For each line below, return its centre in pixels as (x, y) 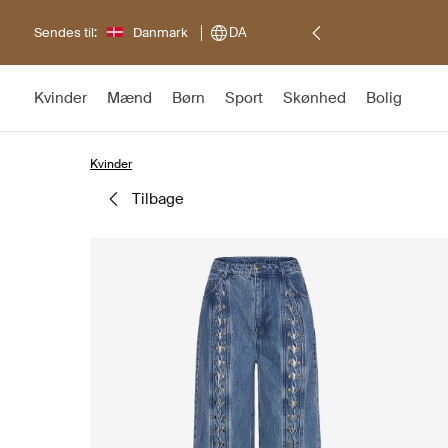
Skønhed (314, 98)
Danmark (160, 32)
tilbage (162, 199)
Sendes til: (65, 32)
